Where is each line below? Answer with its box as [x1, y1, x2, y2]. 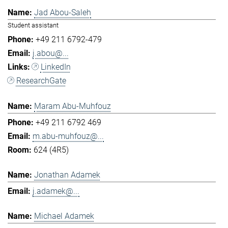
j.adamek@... [33, 186, 79, 196]
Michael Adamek [34, 211, 94, 221]
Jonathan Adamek [34, 169, 100, 180]
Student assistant [8, 21, 59, 30]
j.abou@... [33, 48, 69, 59]
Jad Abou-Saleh [34, 8, 91, 18]
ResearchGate [16, 76, 66, 86]
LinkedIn [40, 62, 71, 72]
